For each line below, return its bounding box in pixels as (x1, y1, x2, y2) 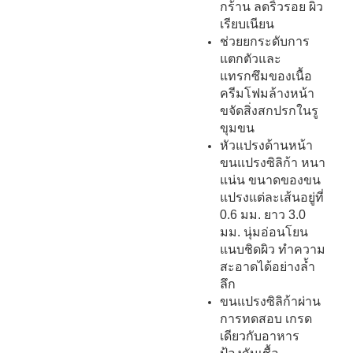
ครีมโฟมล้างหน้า (220, 86, 314, 100)
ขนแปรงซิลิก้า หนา (220, 155, 325, 169)
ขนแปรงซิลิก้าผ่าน (220, 294, 321, 308)
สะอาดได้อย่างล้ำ (220, 259, 315, 273)
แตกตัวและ (220, 51, 281, 65)
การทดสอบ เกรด (220, 311, 312, 325)
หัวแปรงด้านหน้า (220, 138, 313, 152)
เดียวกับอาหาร (220, 329, 299, 343)
